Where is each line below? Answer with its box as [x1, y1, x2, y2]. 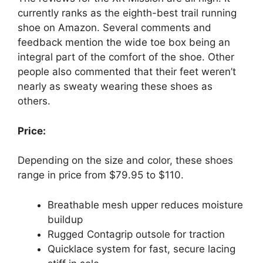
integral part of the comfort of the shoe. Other [18, 51, 234, 63]
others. [18, 95, 50, 107]
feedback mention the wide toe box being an [18, 36, 230, 49]
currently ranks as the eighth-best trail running [18, 7, 237, 19]
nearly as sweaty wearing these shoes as [18, 80, 213, 93]
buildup [48, 213, 83, 225]
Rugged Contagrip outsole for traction [48, 228, 225, 240]
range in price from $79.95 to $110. [18, 169, 184, 181]
